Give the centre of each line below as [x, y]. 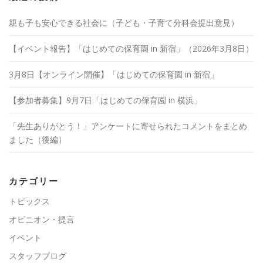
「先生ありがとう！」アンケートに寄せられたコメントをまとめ [128, 126]
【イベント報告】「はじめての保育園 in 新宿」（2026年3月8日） [131, 49]
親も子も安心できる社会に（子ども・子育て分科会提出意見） [124, 23]
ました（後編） [38, 140]
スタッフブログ [38, 256]
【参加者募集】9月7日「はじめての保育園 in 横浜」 [105, 100]
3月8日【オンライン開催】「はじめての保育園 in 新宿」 [114, 75]
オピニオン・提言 [42, 220]
